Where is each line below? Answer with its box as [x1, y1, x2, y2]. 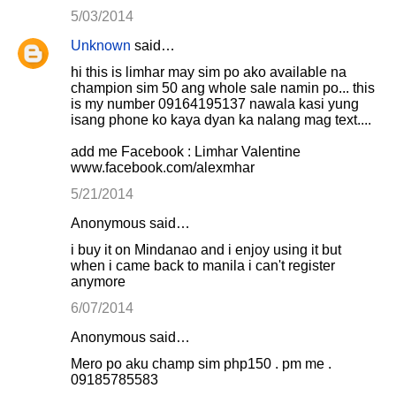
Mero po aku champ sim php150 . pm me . [71, 356, 331, 371]
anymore [71, 274, 126, 289]
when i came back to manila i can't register [71, 258, 335, 273]
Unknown [71, 38, 131, 53]
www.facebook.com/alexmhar [71, 160, 255, 175]
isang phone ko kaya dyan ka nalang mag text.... [71, 112, 371, 127]
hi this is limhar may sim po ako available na [71, 65, 346, 80]
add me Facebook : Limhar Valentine [71, 144, 301, 159]
